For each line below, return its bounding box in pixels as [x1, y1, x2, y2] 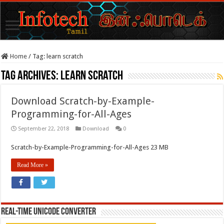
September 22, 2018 [18, 125, 69, 132]
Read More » [17, 161, 48, 168]
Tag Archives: [1, 69, 61, 83]
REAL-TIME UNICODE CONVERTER [1, 206, 96, 217]
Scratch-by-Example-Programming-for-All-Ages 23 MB [11, 143, 172, 151]
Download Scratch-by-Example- [11, 94, 155, 107]
